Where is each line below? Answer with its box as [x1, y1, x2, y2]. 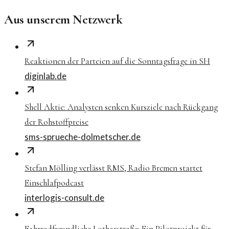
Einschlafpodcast [25, 177, 84, 189]
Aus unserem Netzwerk [4, 11, 123, 28]
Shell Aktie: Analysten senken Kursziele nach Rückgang [25, 102, 218, 113]
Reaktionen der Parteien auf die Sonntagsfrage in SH [25, 56, 210, 67]
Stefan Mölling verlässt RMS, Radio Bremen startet [25, 163, 202, 174]
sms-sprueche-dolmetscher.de [25, 131, 141, 143]
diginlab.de [25, 71, 66, 82]
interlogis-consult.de [25, 192, 104, 203]
